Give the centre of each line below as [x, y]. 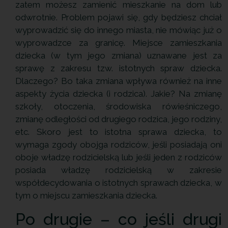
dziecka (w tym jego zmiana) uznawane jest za [119, 56]
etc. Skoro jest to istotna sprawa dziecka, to [119, 132]
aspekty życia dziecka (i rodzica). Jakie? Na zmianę [119, 94]
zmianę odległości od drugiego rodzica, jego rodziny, [119, 119]
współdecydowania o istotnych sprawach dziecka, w [119, 183]
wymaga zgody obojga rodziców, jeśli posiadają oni [119, 145]
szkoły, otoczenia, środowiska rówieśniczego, [119, 107]
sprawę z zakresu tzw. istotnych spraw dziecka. [119, 68]
